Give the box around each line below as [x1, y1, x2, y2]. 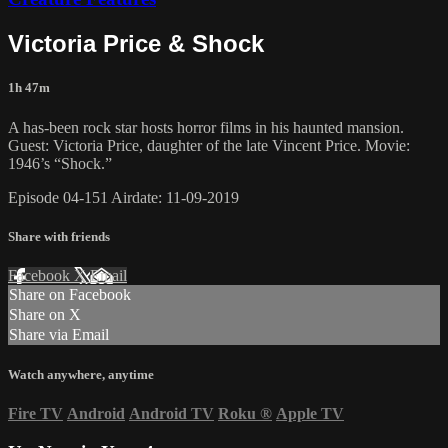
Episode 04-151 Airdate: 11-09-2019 [8, 188, 239, 206]
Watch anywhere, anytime [8, 367, 154, 383]
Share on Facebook [9, 286, 131, 303]
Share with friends [8, 228, 110, 244]
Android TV [129, 405, 214, 423]
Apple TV [276, 405, 344, 423]
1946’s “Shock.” [8, 154, 112, 172]
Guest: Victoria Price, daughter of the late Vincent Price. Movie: [8, 136, 410, 154]
